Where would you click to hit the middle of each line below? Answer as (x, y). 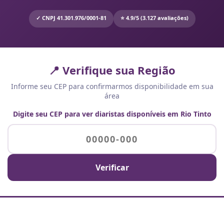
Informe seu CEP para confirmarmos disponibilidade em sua (112, 86)
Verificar (112, 167)
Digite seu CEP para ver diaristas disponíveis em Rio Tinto (112, 115)
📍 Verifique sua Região (112, 70)
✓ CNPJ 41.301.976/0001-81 (71, 18)
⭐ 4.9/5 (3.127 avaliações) (154, 18)
